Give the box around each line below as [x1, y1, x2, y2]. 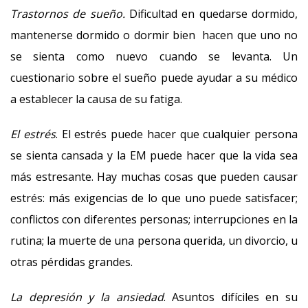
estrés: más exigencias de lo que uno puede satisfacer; [10, 190, 298, 206]
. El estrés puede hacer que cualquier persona [55, 126, 298, 142]
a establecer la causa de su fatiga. [10, 91, 182, 107]
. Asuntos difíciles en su [163, 289, 298, 305]
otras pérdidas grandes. [10, 254, 133, 269]
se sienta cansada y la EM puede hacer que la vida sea [10, 148, 298, 163]
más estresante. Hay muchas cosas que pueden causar [10, 169, 298, 184]
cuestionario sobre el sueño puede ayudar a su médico [10, 70, 298, 85]
